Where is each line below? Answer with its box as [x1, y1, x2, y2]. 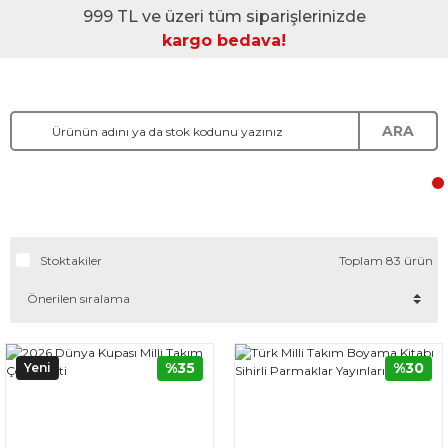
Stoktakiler [40, 253, 102, 268]
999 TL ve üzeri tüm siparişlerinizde [82, 7, 366, 26]
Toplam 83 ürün [339, 253, 433, 268]
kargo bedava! [162, 31, 286, 50]
